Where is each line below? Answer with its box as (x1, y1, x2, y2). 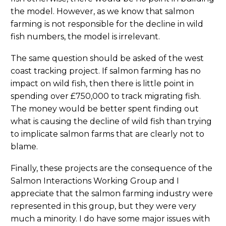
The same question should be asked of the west (11, 53, 204, 64)
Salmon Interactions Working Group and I (11, 176, 179, 186)
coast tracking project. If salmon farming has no (11, 66, 201, 76)
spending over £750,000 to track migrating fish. (11, 91, 201, 101)
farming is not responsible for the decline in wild (11, 19, 203, 29)
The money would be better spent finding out (11, 104, 199, 114)
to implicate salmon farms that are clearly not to (11, 129, 204, 139)
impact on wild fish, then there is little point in (11, 79, 194, 89)
